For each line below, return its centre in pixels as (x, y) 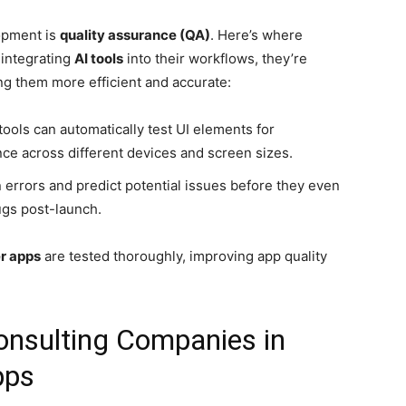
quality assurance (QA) (135, 35)
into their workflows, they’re (215, 58)
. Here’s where (256, 35)
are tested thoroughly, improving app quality (184, 256)
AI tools (99, 58)
